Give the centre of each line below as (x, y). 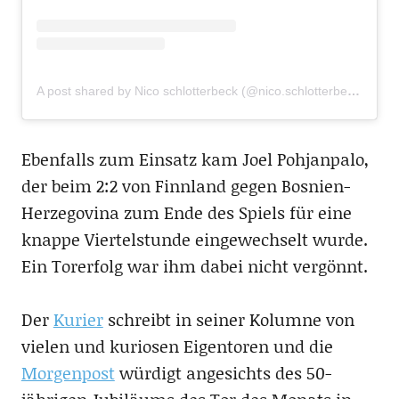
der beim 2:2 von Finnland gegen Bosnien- (185, 186)
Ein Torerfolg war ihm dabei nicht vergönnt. (194, 266)
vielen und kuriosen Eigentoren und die (177, 346)
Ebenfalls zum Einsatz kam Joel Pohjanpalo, (195, 159)
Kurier (78, 320)
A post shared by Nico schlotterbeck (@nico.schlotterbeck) (353, 91)
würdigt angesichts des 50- (223, 373)
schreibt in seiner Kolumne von (228, 320)
